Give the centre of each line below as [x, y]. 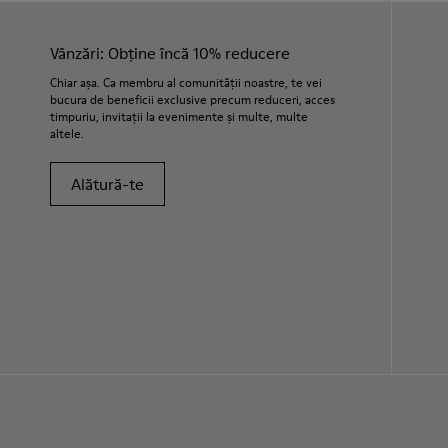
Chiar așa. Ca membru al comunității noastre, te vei [186, 82]
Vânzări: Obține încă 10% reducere [170, 53]
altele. [67, 133]
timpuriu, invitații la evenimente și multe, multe [179, 116]
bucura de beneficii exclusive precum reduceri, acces [192, 99]
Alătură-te [107, 184]
